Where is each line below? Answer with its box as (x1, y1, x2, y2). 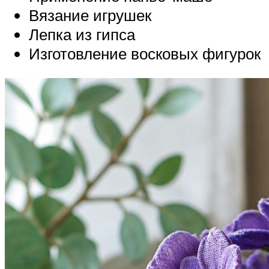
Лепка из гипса (29, 24, 135, 44)
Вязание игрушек (29, 5, 151, 25)
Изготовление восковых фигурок (29, 43, 261, 63)
